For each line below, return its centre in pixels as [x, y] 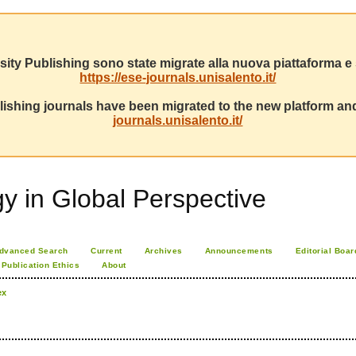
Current [106, 251]
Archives [163, 251]
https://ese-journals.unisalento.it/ [178, 77]
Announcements [239, 251]
